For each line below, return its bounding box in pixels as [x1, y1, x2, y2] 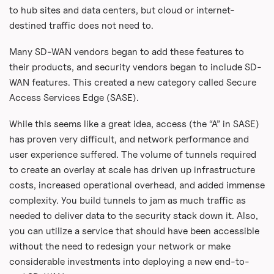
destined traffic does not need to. [9, 20, 154, 32]
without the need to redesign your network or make [9, 240, 231, 253]
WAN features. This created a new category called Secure [9, 76, 256, 89]
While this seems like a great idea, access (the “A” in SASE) [9, 118, 259, 130]
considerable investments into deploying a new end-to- [9, 256, 250, 268]
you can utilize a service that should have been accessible [9, 225, 259, 237]
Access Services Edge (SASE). [9, 92, 139, 104]
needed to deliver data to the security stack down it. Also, [9, 210, 258, 222]
